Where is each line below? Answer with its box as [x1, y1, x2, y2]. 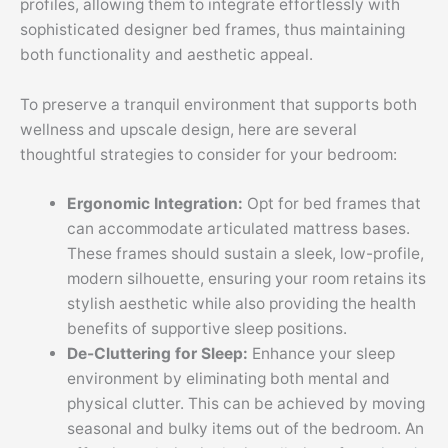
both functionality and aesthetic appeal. [20, 44, 313, 64]
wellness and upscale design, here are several [20, 119, 357, 139]
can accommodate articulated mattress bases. [66, 219, 410, 239]
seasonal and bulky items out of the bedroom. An [66, 419, 424, 439]
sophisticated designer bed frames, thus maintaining [20, 19, 405, 39]
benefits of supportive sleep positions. [66, 319, 347, 339]
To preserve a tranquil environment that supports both [20, 94, 417, 114]
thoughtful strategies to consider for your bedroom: [20, 144, 397, 164]
